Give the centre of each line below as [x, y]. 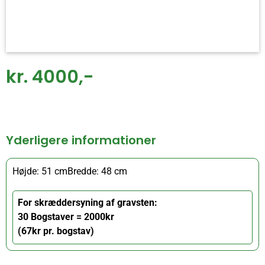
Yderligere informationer [81, 140]
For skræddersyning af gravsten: [88, 203]
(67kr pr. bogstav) [56, 231]
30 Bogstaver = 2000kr [66, 217]
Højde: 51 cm [40, 172]
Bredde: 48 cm [97, 172]
